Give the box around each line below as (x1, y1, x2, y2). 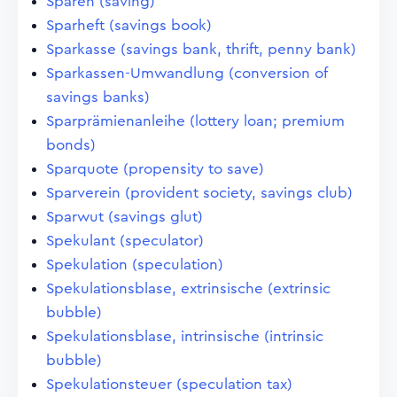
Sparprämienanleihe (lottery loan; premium (46, 113, 345, 128)
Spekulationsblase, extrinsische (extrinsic (46, 281, 331, 296)
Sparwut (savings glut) (46, 209, 203, 224)
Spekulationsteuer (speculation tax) (46, 377, 292, 392)
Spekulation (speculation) (46, 257, 223, 272)
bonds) (46, 137, 96, 152)
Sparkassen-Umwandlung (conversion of (46, 66, 327, 81)
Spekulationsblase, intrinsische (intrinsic (46, 329, 323, 344)
